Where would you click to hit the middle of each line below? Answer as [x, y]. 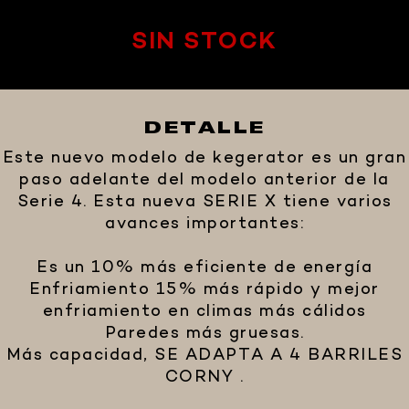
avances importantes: [204, 225]
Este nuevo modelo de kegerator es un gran [204, 159]
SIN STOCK [204, 42]
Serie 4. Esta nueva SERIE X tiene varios [204, 203]
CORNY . [204, 378]
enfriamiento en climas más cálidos [204, 312]
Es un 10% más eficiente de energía [204, 268]
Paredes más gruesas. [204, 334]
